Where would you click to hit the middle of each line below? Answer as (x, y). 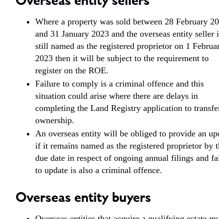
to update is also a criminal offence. (99, 170)
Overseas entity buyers (83, 198)
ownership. (55, 120)
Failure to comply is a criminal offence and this (120, 84)
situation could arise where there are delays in (117, 96)
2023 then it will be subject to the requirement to (122, 58)
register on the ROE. (72, 70)
